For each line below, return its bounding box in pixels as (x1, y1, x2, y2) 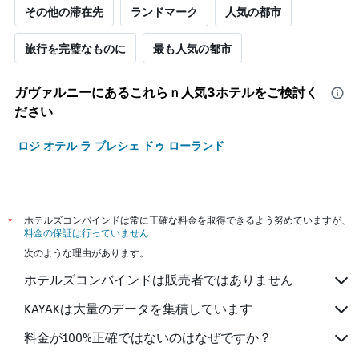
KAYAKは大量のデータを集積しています (24, 301, 252, 317)
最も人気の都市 (153, 40, 232, 57)
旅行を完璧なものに (25, 40, 126, 57)
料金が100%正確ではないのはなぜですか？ (24, 329, 272, 345)
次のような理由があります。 (24, 247, 149, 260)
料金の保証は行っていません (24, 227, 149, 240)
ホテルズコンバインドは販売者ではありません (24, 272, 293, 288)
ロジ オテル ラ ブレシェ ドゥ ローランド (18, 137, 224, 154)
